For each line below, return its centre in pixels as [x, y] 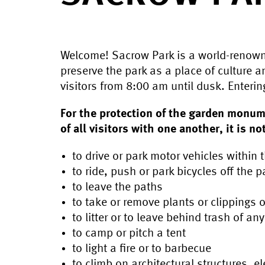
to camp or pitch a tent [129, 234]
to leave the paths [117, 188]
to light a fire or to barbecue [142, 249]
